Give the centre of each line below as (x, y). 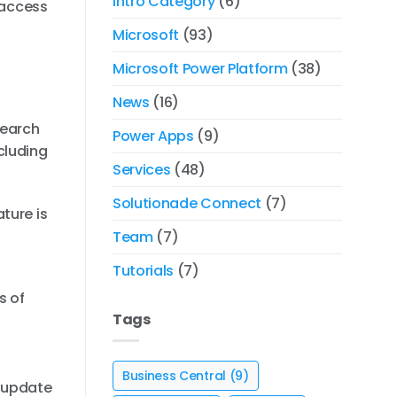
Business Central (174, 376)
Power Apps (153, 136)
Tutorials (144, 270)
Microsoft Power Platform (200, 68)
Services (142, 169)
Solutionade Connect (187, 203)
